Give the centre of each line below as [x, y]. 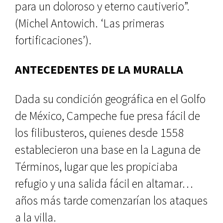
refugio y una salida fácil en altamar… [104, 183]
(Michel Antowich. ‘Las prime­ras [90, 23]
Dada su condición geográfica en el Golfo [110, 99]
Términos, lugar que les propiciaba [96, 167]
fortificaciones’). [53, 40]
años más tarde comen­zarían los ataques [111, 200]
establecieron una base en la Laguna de [108, 150]
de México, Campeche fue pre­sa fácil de [108, 116]
